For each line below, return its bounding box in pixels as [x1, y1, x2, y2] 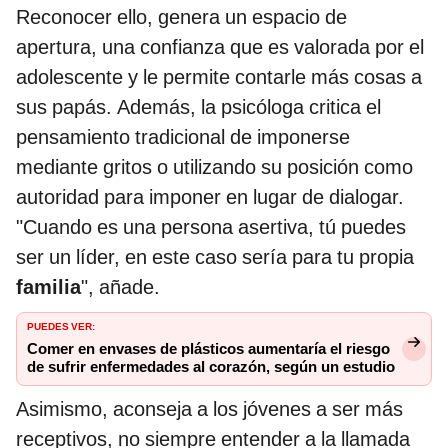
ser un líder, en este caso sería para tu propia [16, 244, 414, 269]
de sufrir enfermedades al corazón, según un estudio [27, 357, 395, 376]
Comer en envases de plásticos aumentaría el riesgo [27, 339, 390, 358]
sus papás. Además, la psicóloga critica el [16, 94, 381, 119]
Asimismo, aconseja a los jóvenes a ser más [16, 396, 403, 421]
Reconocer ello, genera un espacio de [16, 4, 347, 29]
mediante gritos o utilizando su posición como [16, 154, 413, 179]
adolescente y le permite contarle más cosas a [16, 64, 422, 89]
